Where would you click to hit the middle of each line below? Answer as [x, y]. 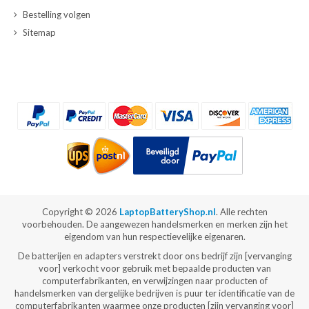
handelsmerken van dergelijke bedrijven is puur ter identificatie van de [154, 293]
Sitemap [39, 33]
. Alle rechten [241, 212]
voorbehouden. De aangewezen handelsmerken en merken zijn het [154, 225]
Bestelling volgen [57, 15]
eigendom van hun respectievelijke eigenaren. [154, 237]
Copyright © [68, 212]
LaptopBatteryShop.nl [167, 212]
